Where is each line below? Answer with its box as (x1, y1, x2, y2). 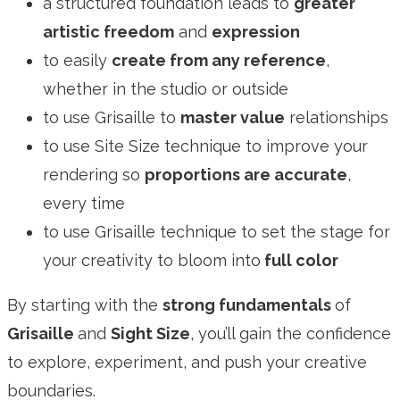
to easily (43, 51, 112, 71)
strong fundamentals (162, 296, 335, 315)
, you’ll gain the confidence (190, 324, 391, 344)
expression (212, 22, 300, 42)
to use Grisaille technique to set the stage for (43, 222, 390, 242)
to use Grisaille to (43, 108, 180, 128)
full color (261, 251, 338, 271)
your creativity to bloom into (43, 251, 261, 271)
